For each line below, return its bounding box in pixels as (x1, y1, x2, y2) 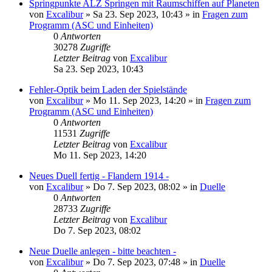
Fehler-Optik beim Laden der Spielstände (29, 84, 187, 95)
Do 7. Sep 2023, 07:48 (93, 256, 180, 267)
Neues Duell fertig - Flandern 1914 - (29, 170, 169, 181)
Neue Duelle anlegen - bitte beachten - (29, 245, 176, 256)
